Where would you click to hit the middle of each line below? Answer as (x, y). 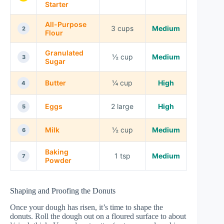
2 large (122, 106)
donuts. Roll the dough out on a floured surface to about (98, 216)
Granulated (64, 52)
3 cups (122, 28)
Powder (58, 160)
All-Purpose (66, 24)
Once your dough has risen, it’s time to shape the (86, 207)
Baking (57, 151)
